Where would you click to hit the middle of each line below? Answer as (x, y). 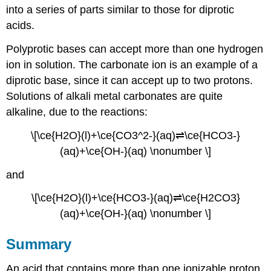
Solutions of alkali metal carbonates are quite (115, 96)
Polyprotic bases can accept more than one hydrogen (135, 49)
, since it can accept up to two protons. (161, 81)
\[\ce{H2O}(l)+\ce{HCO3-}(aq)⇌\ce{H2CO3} (135, 198)
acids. (21, 26)
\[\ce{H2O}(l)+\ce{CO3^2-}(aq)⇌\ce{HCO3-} (135, 135)
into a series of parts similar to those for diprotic (120, 10)
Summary (39, 244)
